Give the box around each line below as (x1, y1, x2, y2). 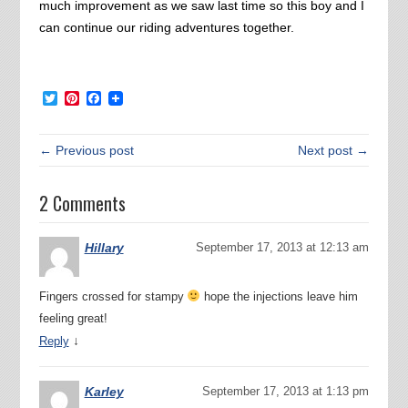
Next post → (298, 143, 370, 158)
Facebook (100, 90, 166, 107)
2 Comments (38, 189, 126, 218)
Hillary (84, 240, 124, 256)
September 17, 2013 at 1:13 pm (202, 384, 370, 399)
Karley (84, 384, 124, 400)
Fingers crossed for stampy (38, 290, 188, 304)
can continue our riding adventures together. (38, 20, 294, 36)
